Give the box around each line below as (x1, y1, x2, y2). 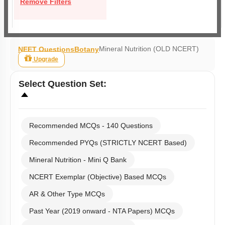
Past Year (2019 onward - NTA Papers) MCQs (29, 207, 175, 215)
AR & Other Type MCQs (29, 190, 105, 198)
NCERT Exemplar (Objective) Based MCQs (29, 173, 166, 181)
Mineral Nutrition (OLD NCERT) (99, 45, 199, 53)
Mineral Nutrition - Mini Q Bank (29, 156, 127, 164)
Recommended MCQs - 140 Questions (29, 122, 153, 130)
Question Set (48, 79, 103, 89)
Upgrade (34, 56, 58, 63)
